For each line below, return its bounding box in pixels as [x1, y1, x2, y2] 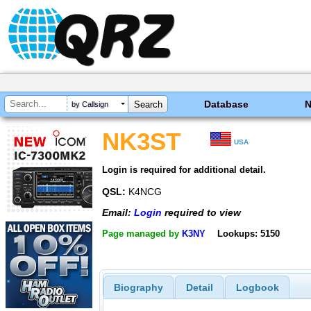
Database [204, 99, 249, 110]
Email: [102, 207, 134, 219]
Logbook [235, 282, 279, 294]
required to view [162, 207, 241, 219]
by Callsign [72, 100, 108, 109]
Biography [113, 282, 163, 294]
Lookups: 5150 [217, 228, 280, 239]
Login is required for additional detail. [102, 164, 266, 175]
